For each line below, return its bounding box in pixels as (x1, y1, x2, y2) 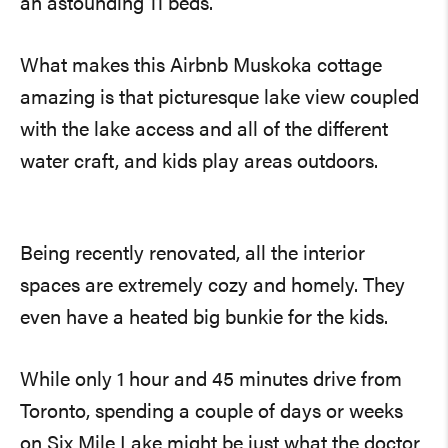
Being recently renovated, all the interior (20, 244, 365, 265)
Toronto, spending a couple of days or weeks (20, 402, 403, 423)
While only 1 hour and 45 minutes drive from (20, 370, 402, 391)
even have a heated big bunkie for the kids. (20, 308, 388, 329)
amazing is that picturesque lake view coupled (20, 88, 419, 109)
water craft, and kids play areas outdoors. (20, 152, 378, 173)
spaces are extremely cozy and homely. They (20, 276, 363, 297)
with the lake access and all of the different (20, 120, 388, 141)
